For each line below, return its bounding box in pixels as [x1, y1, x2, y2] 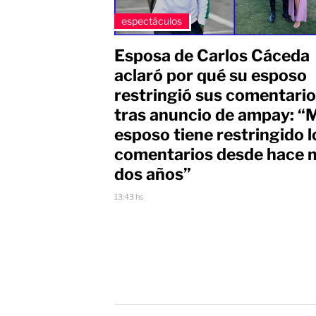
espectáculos [121, 14, 182, 27]
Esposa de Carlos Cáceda [114, 45, 310, 66]
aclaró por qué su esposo [114, 65, 307, 85]
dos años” [114, 164, 191, 184]
